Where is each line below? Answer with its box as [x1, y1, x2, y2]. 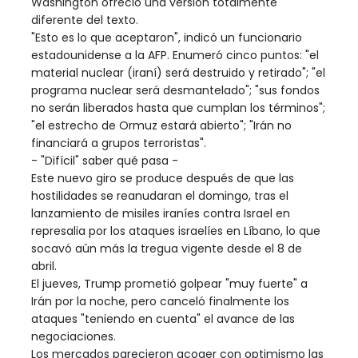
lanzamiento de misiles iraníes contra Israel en [31, 205, 290, 222]
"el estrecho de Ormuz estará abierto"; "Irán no [31, 117, 292, 134]
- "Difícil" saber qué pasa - [31, 153, 178, 169]
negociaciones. [31, 328, 116, 345]
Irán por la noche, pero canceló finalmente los [31, 293, 289, 310]
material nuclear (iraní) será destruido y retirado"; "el [31, 65, 325, 82]
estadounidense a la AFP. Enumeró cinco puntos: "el [31, 47, 319, 64]
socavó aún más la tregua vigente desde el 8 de [31, 241, 302, 257]
